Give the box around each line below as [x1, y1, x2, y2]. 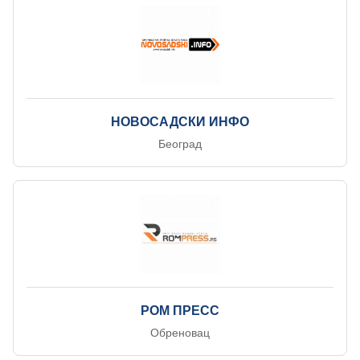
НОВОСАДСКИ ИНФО [111, 115, 249, 129]
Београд [158, 137, 202, 150]
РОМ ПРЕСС [141, 304, 219, 317]
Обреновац [150, 326, 210, 339]
